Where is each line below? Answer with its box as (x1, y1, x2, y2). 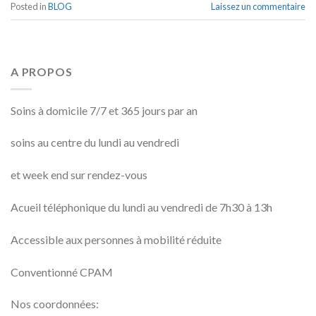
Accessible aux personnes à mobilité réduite (11, 232, 221, 246)
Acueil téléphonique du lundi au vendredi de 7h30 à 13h (11, 200, 272, 214)
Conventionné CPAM (11, 265, 113, 279)
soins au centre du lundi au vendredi (11, 135, 179, 150)
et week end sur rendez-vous (11, 168, 147, 182)
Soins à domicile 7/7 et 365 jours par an (11, 103, 197, 117)
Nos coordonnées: (11, 297, 99, 311)
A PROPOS (11, 64, 73, 78)
